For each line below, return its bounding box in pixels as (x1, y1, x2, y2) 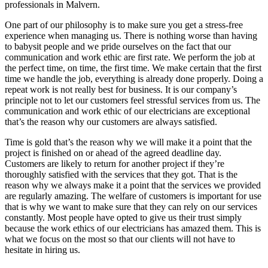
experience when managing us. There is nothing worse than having (5, 30, 257, 41)
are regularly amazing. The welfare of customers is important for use (5, 190, 261, 201)
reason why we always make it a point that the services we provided (5, 179, 261, 190)
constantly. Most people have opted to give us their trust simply (5, 212, 242, 223)
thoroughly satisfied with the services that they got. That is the (5, 169, 237, 179)
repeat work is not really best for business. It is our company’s (5, 84, 237, 95)
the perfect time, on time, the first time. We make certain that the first (5, 62, 261, 73)
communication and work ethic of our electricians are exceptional (5, 105, 250, 116)
